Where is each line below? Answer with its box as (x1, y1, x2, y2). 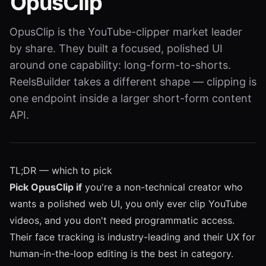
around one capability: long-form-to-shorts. (9, 59, 231, 71)
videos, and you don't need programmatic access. (9, 214, 235, 226)
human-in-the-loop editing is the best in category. (9, 248, 233, 259)
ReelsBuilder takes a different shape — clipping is (9, 75, 256, 88)
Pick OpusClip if (9, 181, 82, 193)
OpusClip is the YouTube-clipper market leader (9, 26, 242, 38)
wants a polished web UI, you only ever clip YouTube (9, 198, 247, 210)
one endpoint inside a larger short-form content (9, 92, 252, 104)
